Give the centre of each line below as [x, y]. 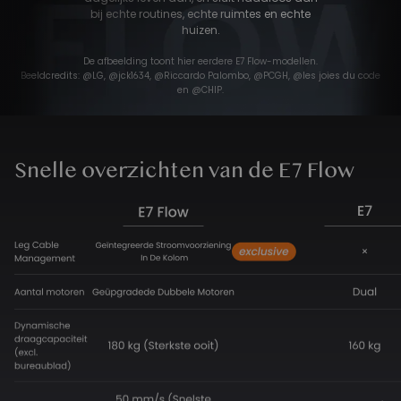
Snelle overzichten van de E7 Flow [184, 171]
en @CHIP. [200, 90]
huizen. [200, 30]
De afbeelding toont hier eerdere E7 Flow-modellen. [200, 61]
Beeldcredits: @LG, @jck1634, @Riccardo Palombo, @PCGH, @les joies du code [200, 75]
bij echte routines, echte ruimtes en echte [200, 13]
